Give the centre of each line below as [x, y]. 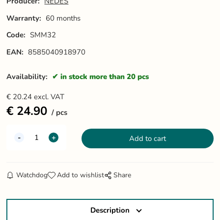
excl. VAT [49, 96]
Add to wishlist [80, 175]
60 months [63, 18]
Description [110, 210]
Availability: [28, 76]
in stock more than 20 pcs [105, 76]
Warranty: [24, 18]
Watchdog [32, 175]
